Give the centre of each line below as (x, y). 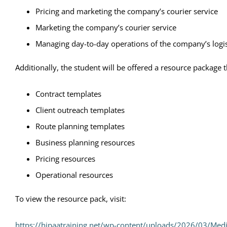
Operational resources (74, 175)
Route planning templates (80, 126)
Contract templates (68, 93)
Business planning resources (85, 142)
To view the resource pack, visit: (71, 198)
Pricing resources (65, 158)
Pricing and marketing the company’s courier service (127, 11)
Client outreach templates (80, 110)
